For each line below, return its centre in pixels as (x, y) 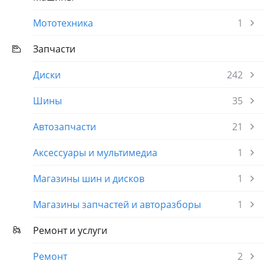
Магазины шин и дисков (89, 179)
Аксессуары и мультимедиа (95, 153)
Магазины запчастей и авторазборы (117, 204)
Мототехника (63, 23)
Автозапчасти (65, 127)
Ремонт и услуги (70, 230)
